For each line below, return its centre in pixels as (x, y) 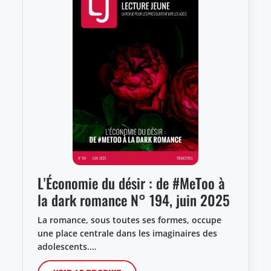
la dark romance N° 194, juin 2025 (134, 200)
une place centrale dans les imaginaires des (127, 233)
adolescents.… (67, 246)
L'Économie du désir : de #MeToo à (131, 183)
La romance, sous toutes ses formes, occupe (129, 220)
